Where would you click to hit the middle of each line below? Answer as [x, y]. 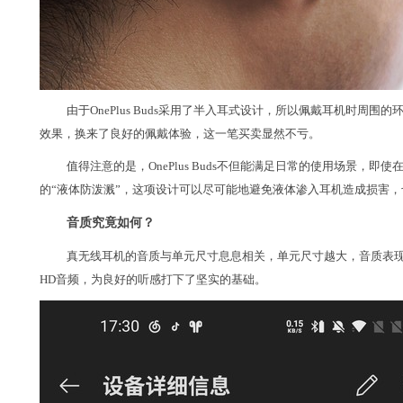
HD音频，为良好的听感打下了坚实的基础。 [153, 279]
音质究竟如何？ [111, 223]
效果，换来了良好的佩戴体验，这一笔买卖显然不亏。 [180, 134]
